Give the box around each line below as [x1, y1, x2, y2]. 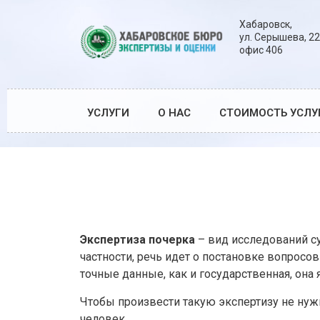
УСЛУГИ [87, 106, 129, 120]
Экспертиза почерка [80, 233, 195, 247]
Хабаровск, [239, 19, 292, 30]
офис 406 [239, 44, 283, 56]
